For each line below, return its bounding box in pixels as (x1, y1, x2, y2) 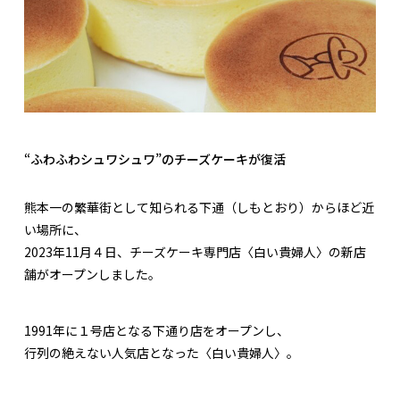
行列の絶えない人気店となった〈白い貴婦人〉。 (24, 344, 299, 362)
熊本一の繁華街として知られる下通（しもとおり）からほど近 (24, 198, 374, 217)
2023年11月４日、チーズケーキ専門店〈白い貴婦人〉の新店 (24, 243, 366, 262)
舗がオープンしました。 (24, 265, 161, 284)
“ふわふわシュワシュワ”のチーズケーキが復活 (24, 150, 286, 169)
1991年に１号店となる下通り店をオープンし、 (24, 321, 289, 340)
